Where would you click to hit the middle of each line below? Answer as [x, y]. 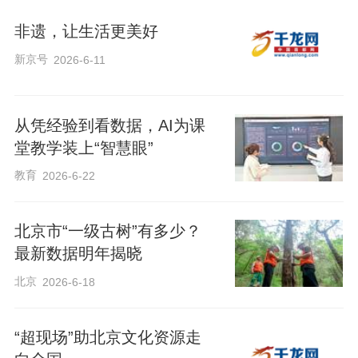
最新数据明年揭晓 [78, 254]
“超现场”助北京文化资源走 [107, 337]
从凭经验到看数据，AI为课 [109, 125]
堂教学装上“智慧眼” [84, 147]
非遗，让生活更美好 [86, 32]
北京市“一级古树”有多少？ [107, 231]
